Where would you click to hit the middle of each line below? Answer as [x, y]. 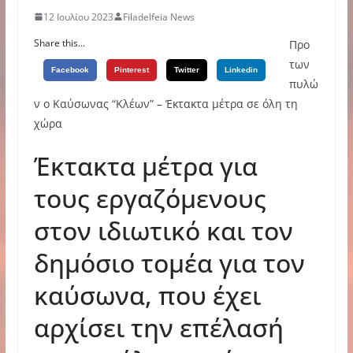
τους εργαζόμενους [150, 198]
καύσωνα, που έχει [147, 295]
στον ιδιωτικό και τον [163, 230]
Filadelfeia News [158, 17]
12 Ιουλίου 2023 [78, 17]
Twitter [186, 69]
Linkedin [241, 69]
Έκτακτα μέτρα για [145, 165]
